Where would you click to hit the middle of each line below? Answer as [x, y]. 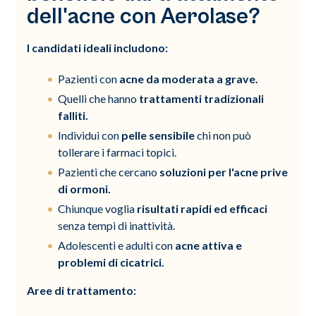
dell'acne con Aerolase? [144, 16]
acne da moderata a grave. [189, 78]
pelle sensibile [158, 135]
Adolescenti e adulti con [117, 245]
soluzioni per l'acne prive [224, 171]
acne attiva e [209, 245]
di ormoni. [85, 188]
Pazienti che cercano [109, 171]
